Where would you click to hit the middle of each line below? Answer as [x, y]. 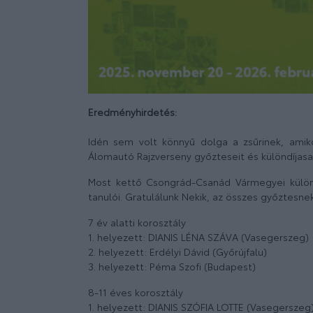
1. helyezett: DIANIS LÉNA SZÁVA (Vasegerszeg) [198, 237]
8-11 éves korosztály [136, 292]
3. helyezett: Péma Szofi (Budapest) [172, 267]
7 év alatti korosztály [137, 223]
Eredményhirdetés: [132, 112]
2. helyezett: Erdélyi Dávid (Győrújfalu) [177, 252]
